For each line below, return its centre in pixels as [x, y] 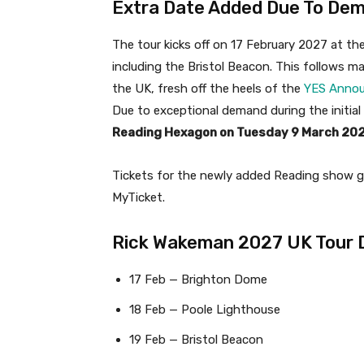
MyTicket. [139, 197]
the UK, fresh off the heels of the [208, 88]
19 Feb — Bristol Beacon [196, 339]
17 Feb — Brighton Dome [198, 279]
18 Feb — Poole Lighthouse [205, 309]
